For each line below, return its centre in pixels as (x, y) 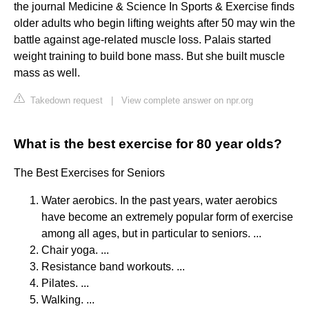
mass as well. (47, 73)
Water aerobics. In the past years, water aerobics (159, 201)
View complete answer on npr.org (187, 101)
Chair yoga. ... (75, 250)
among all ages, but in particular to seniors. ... (151, 234)
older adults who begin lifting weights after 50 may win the (154, 23)
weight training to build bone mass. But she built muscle (149, 57)
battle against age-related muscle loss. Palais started (142, 40)
